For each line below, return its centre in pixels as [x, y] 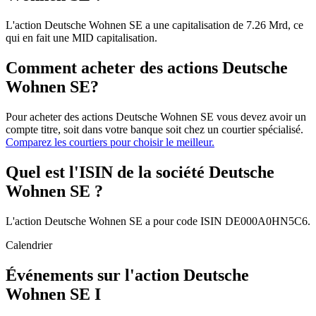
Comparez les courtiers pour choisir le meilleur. [110, 142]
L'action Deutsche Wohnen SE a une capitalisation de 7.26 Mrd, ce [154, 25]
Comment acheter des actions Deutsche [147, 68]
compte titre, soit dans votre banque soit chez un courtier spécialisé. [154, 129]
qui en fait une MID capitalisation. [81, 38]
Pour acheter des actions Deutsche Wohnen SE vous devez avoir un [156, 117]
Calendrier [29, 245]
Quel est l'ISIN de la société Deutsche [140, 172]
